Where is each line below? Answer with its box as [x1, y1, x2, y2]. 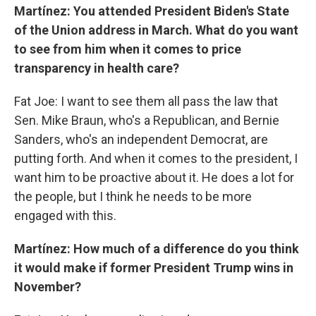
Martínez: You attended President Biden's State [14, 3, 289, 18]
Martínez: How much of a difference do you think [14, 241, 299, 256]
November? [14, 279, 81, 294]
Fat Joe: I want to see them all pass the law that [14, 93, 278, 109]
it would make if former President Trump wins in [14, 260, 293, 275]
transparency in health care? [14, 60, 179, 75]
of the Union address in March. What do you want [14, 22, 298, 37]
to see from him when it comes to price [14, 41, 241, 56]
